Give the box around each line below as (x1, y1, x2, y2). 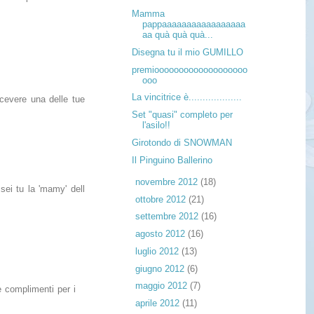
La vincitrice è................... (132, 92, 243, 103)
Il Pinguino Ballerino (132, 154, 213, 165)
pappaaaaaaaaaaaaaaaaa (142, 19, 246, 30)
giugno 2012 (135, 263, 187, 274)
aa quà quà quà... (142, 29, 214, 41)
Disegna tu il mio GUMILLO (132, 46, 244, 57)
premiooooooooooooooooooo (132, 64, 248, 75)
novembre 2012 (135, 176, 200, 187)
